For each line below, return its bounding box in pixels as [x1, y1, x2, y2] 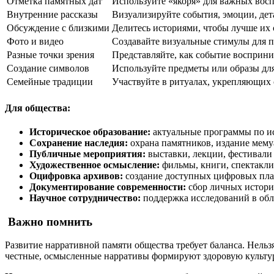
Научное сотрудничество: [29, 193, 141, 203]
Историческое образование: [29, 127, 150, 137]
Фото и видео [7, 36, 64, 47]
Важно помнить [5, 215, 92, 228]
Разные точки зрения [7, 50, 94, 61]
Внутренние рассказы [7, 9, 98, 20]
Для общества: [5, 102, 70, 113]
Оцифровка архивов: [29, 171, 123, 181]
